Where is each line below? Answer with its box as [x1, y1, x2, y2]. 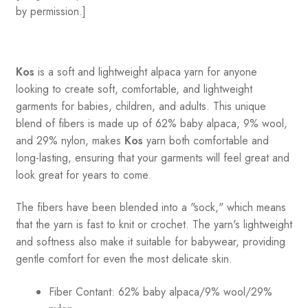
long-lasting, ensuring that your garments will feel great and [15, 149, 289, 166]
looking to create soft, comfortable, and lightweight [15, 80, 252, 97]
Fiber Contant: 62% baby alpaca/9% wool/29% [48, 284, 272, 300]
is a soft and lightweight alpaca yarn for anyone [34, 63, 257, 80]
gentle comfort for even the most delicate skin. [15, 251, 232, 267]
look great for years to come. [15, 166, 151, 183]
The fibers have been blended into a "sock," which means [15, 199, 286, 216]
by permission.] [15, 3, 86, 20]
